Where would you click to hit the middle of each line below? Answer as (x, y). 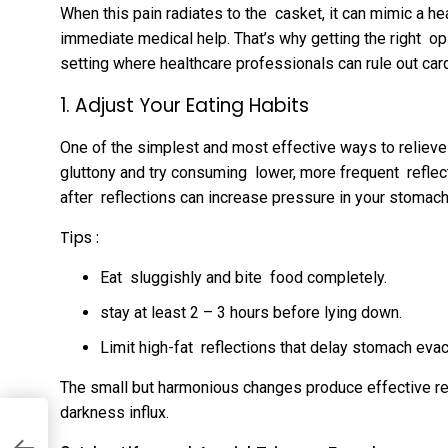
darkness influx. (114, 412)
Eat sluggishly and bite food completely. (243, 277)
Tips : (79, 237)
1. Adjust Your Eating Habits (184, 105)
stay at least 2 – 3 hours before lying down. (251, 312)
